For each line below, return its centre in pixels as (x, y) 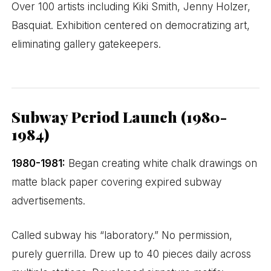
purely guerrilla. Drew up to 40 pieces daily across (132, 254)
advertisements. (49, 201)
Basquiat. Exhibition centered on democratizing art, (131, 26)
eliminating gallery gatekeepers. (87, 44)
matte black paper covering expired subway (117, 182)
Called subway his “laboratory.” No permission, (122, 236)
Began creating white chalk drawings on (162, 164)
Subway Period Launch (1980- (119, 117)
